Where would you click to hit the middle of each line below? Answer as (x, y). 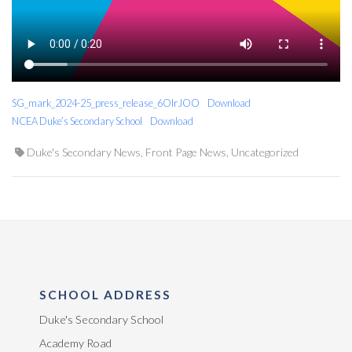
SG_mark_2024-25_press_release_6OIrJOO (106, 103)
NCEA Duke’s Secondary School (77, 121)
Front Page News (186, 152)
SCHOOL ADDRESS (105, 295)
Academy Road (75, 343)
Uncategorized (265, 152)
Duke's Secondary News (84, 152)
